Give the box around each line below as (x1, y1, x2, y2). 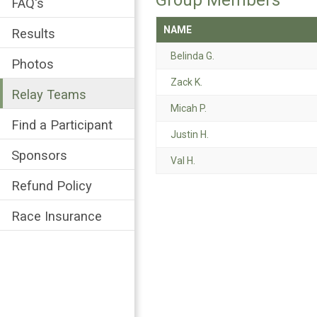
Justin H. (171, 129, 209, 141)
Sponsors (11, 147, 67, 163)
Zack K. (171, 76, 202, 88)
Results (11, 25, 55, 41)
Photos (11, 56, 54, 71)
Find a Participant (11, 117, 113, 132)
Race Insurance (11, 208, 102, 224)
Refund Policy (11, 178, 92, 193)
